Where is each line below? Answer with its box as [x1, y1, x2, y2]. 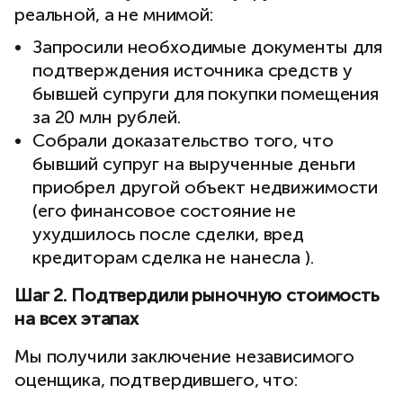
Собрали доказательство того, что [32, 130, 334, 151]
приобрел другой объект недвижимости [32, 176, 379, 198]
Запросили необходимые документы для [32, 36, 383, 58]
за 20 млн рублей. [32, 106, 181, 128]
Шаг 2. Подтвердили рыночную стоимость [14, 284, 380, 306]
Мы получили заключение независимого [14, 345, 355, 367]
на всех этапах [14, 308, 139, 329]
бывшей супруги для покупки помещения [32, 83, 379, 104]
